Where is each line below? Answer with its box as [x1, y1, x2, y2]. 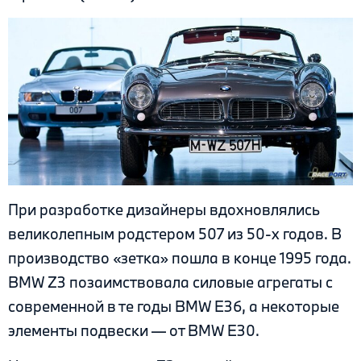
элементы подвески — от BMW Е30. [8, 320, 259, 340]
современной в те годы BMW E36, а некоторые [8, 296, 339, 316]
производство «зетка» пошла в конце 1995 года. [8, 247, 351, 268]
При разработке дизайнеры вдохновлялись [8, 199, 320, 219]
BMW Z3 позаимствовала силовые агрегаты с [8, 272, 333, 292]
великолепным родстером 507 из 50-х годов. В [8, 223, 342, 243]
